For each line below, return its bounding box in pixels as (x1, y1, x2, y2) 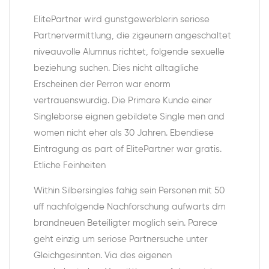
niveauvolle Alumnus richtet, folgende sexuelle (34, 47, 225, 56)
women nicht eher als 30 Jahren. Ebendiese (34, 128, 214, 138)
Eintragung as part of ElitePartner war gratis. (34, 145, 222, 154)
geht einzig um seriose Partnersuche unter (34, 235, 208, 244)
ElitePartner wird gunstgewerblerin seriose (34, 15, 210, 24)
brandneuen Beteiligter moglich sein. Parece (34, 219, 217, 228)
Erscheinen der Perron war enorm (34, 80, 171, 89)
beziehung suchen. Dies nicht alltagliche (34, 64, 199, 73)
